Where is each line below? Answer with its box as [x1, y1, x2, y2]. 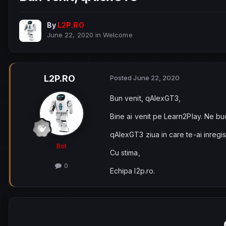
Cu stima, [110, 148, 142, 157]
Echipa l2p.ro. [110, 166, 155, 176]
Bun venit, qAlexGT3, [110, 94, 181, 103]
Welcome [103, 31, 133, 39]
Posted [110, 74, 134, 82]
